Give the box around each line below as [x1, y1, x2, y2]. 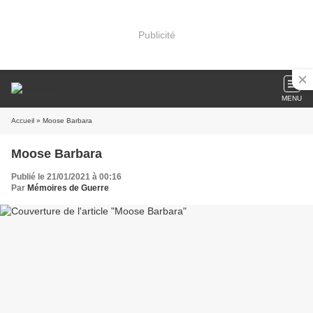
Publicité [138, 29, 175, 41]
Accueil [11, 117, 34, 124]
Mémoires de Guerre [27, 183, 109, 193]
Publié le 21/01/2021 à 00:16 [11, 172, 122, 182]
